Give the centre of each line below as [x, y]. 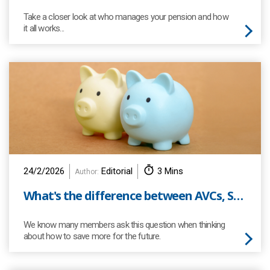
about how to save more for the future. [92, 236]
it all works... [44, 28]
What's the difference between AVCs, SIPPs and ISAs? [238, 196]
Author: [87, 172]
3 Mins [170, 171]
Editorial [116, 171]
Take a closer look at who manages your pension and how [126, 17]
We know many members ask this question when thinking [124, 225]
